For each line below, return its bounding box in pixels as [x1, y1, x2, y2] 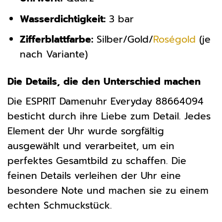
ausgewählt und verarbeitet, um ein [7, 139, 174, 153]
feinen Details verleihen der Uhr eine [7, 168, 181, 183]
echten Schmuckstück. [7, 198, 112, 213]
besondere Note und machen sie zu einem [7, 183, 209, 198]
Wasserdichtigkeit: [19, 11, 106, 26]
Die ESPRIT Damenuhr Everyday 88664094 [7, 94, 204, 109]
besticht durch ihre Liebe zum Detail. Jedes [7, 109, 211, 123]
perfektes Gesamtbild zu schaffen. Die [7, 154, 186, 168]
